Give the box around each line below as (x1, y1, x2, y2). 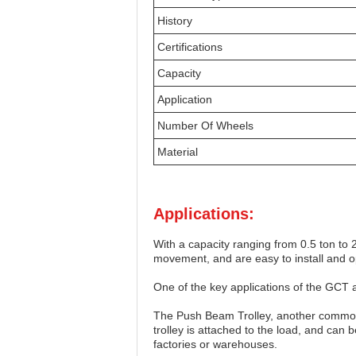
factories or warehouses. (153, 338, 277, 350)
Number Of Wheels (157, 119, 253, 132)
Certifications (157, 41, 222, 53)
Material (157, 145, 198, 158)
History (157, 14, 192, 27)
